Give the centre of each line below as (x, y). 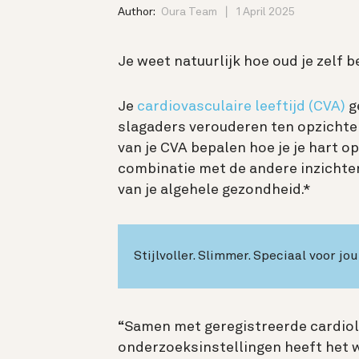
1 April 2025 (266, 12)
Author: (137, 12)
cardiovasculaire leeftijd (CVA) (241, 106)
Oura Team (189, 12)
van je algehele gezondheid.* (214, 190)
